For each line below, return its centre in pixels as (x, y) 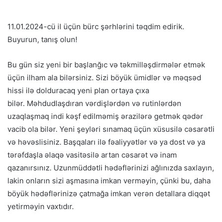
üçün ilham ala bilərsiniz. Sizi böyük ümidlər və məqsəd (104, 77)
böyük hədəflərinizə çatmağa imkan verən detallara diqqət (109, 193)
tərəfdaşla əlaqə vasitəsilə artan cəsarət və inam (92, 155)
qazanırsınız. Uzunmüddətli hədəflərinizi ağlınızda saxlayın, (111, 167)
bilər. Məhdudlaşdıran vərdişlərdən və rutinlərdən (94, 103)
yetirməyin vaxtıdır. (41, 206)
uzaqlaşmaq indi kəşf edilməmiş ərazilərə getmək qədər (105, 116)
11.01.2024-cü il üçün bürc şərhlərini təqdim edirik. (96, 26)
